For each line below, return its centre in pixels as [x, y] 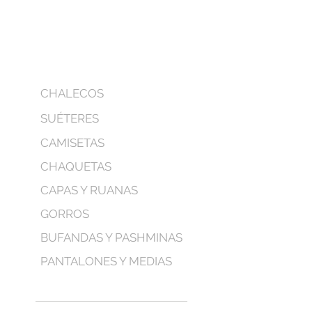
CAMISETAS [72, 143]
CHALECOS [72, 93]
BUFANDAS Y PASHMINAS [111, 237]
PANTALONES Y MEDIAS [106, 261]
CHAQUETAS [76, 166]
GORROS [65, 214]
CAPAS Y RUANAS [89, 190]
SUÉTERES [70, 118]
